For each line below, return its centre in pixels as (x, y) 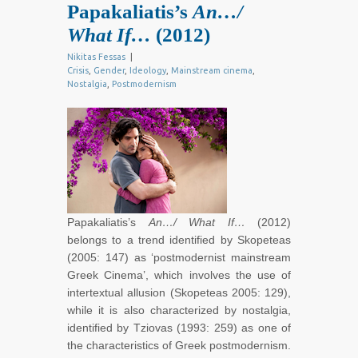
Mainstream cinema (212, 71)
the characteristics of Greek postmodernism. (179, 346)
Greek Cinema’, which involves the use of (179, 275)
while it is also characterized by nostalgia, (179, 310)
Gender (109, 71)
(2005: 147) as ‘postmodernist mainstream (179, 258)
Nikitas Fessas (96, 57)
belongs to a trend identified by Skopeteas (179, 240)
